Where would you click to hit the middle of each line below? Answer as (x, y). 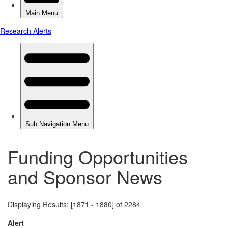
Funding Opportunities (98, 156)
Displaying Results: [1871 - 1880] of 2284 (74, 204)
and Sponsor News (85, 176)
